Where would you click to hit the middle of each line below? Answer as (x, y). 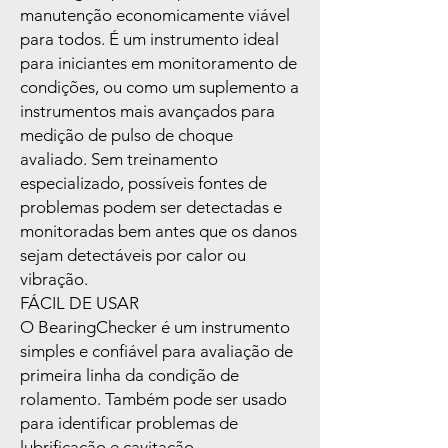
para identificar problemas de (129, 423)
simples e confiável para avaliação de (156, 351)
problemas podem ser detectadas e (151, 207)
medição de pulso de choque (126, 135)
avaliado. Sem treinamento (119, 159)
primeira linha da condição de (129, 375)
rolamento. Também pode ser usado (153, 399)
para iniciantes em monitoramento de (158, 63)
